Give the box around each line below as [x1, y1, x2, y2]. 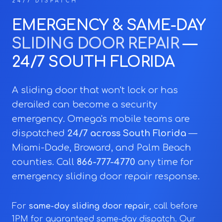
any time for [135, 157, 193, 167]
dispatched [12, 128, 67, 138]
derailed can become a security [12, 100, 157, 110]
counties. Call [12, 157, 77, 167]
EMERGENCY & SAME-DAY [12, 17, 205, 34]
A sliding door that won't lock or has [12, 85, 178, 95]
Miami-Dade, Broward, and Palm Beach [12, 143, 191, 153]
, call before [149, 202, 198, 211]
